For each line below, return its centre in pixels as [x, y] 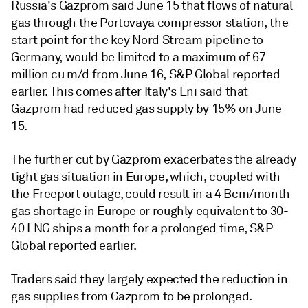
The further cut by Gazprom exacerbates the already [154, 159]
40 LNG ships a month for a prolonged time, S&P [142, 228]
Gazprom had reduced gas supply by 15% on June [146, 109]
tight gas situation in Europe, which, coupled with [146, 177]
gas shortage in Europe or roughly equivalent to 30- [150, 211]
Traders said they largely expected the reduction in [150, 279]
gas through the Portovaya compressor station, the [150, 23]
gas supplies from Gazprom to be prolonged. [132, 296]
